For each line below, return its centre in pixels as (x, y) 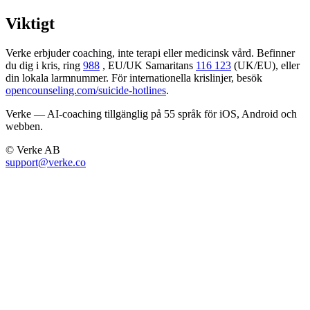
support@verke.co (46, 163)
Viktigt (30, 24)
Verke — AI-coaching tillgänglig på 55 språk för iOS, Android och (151, 114)
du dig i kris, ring (43, 66)
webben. (24, 127)
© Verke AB (33, 150)
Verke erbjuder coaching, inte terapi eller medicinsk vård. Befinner (150, 53)
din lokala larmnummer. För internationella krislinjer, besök (134, 78)
